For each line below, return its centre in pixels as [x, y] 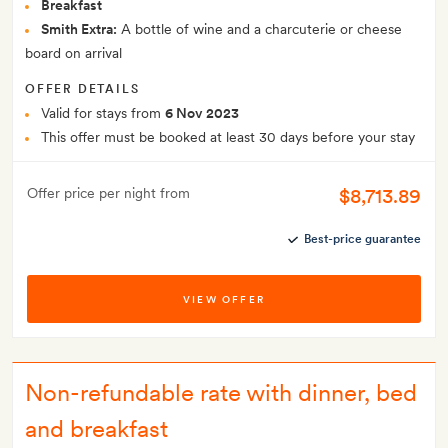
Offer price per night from [108, 193]
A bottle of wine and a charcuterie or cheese [259, 29]
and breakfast [96, 428]
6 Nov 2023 [202, 113]
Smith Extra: [79, 29]
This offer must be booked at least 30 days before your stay [228, 137]
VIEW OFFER [224, 299]
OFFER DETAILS [82, 89]
